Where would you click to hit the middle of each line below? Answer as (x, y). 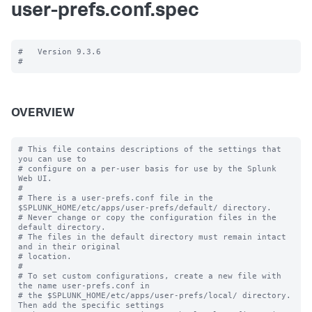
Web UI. (35, 178)
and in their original (69, 247)
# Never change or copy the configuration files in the (147, 217)
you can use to (52, 159)
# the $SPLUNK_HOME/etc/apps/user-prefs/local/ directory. (155, 295)
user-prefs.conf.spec (105, 12)
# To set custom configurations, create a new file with (150, 276)
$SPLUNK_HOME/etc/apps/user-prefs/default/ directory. (145, 208)
